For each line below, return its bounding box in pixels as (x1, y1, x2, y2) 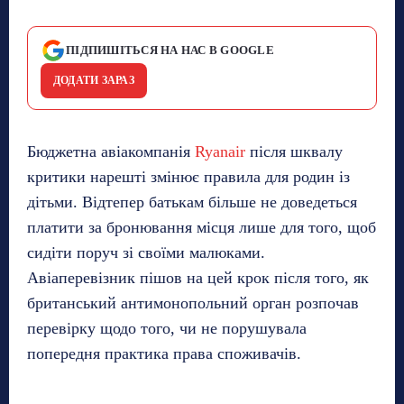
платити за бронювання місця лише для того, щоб (27, 218, 376, 237)
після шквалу (245, 142, 343, 161)
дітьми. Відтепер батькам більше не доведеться (27, 193, 357, 212)
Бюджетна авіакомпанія (27, 142, 190, 161)
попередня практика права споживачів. (27, 344, 301, 363)
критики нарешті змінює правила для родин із (27, 168, 350, 187)
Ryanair (190, 142, 245, 161)
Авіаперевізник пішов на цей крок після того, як (27, 269, 369, 288)
